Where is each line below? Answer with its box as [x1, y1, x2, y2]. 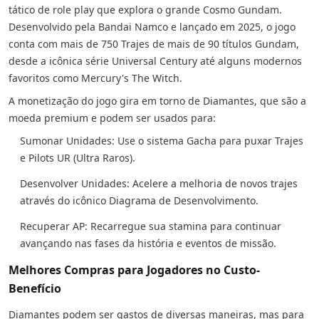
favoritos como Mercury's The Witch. [9, 71, 185, 85]
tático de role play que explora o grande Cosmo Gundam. [9, 3, 282, 16]
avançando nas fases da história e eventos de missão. [20, 236, 276, 250]
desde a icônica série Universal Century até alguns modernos [9, 54, 302, 68]
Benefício [9, 281, 64, 296]
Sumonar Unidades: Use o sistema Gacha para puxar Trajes [20, 134, 303, 147]
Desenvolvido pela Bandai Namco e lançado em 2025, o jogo [9, 20, 296, 33]
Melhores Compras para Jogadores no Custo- [9, 262, 260, 278]
